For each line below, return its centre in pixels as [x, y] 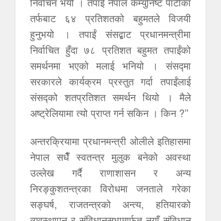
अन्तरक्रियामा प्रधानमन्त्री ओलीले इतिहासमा [110, 141]
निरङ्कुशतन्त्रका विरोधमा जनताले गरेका [110, 188]
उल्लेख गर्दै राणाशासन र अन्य [110, 172]
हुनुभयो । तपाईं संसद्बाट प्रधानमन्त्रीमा [110, 34]
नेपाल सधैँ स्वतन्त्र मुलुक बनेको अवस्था [110, 157]
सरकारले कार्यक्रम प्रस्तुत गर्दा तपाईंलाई [110, 81]
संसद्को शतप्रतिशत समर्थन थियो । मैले [110, 97]
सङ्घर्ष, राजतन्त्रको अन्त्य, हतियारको [110, 204]
